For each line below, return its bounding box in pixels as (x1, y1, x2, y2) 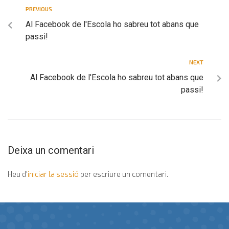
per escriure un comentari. (79, 169, 168, 178)
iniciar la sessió (28, 169, 79, 178)
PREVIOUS (26, 5, 52, 12)
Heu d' (8, 169, 28, 178)
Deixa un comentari (8, 144, 94, 156)
